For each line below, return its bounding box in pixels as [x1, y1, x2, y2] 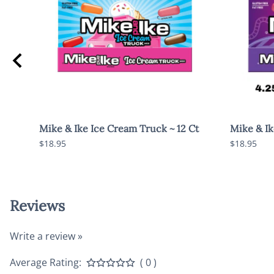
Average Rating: [10, 256, 81, 270]
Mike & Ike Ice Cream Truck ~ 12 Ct [39, 122, 199, 135]
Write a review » [10, 229, 83, 243]
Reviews [10, 196, 65, 216]
